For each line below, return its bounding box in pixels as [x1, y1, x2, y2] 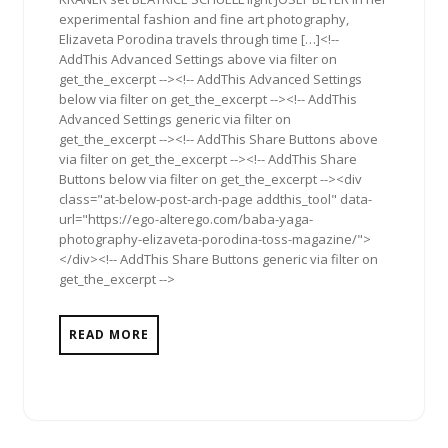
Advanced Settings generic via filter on [59, 109, 291, 128]
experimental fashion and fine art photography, [59, 9, 349, 28]
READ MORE [69, 325, 149, 343]
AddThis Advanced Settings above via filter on [59, 49, 337, 68]
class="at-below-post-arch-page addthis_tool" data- [59, 189, 372, 208]
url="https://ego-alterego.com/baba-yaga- [59, 209, 313, 228]
